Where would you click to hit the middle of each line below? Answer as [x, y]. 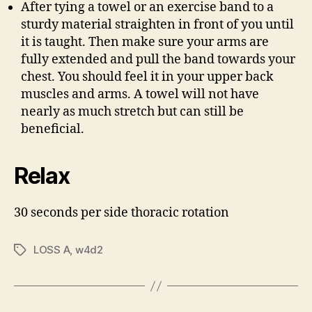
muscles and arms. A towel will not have [140, 94]
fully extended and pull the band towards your [158, 60]
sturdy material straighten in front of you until [157, 25]
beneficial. [53, 129]
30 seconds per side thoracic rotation [122, 213]
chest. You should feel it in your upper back [147, 77]
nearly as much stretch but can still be [132, 112]
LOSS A [52, 250]
